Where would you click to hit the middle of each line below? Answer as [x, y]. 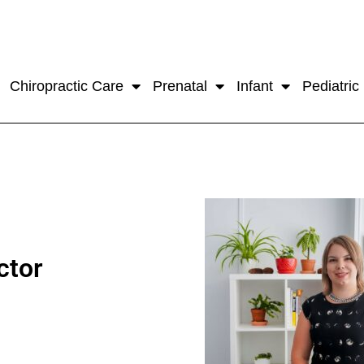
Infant [254, 86]
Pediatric [330, 86]
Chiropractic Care [66, 86]
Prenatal [180, 86]
